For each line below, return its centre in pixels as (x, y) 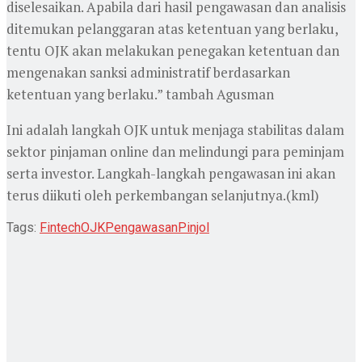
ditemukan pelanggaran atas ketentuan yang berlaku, (172, 28)
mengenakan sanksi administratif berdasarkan (148, 72)
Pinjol (194, 227)
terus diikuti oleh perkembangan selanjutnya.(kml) (163, 195)
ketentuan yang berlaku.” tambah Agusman (140, 94)
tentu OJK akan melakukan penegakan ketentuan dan (173, 50)
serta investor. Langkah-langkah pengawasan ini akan (171, 173)
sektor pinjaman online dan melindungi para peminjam (175, 151)
